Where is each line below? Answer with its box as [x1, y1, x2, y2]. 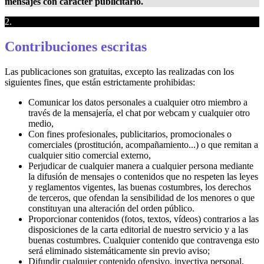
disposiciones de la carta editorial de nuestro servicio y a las [28, 225, 248, 235]
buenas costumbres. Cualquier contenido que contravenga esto [28, 235, 259, 246]
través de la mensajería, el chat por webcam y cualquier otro [28, 108, 250, 118]
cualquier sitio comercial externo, [28, 150, 151, 161]
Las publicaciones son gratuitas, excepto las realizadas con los [5, 67, 234, 77]
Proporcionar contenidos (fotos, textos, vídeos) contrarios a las [28, 214, 259, 225]
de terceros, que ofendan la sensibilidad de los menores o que [28, 193, 255, 203]
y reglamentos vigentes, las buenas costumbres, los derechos [28, 182, 251, 193]
